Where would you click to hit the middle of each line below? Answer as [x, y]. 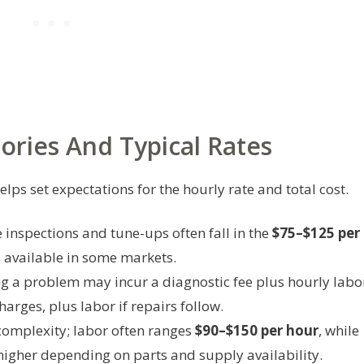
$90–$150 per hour [257, 330]
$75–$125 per [316, 232]
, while [339, 330]
